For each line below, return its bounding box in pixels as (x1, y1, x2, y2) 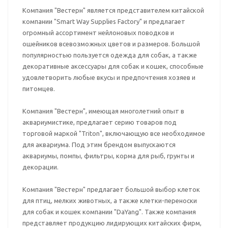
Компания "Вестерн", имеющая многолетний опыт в (22, 107, 184, 115)
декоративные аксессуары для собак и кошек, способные (22, 63, 204, 70)
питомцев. (22, 85, 55, 92)
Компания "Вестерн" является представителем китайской (22, 7, 204, 14)
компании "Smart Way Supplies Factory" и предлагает (22, 18, 185, 25)
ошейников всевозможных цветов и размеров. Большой (22, 40, 200, 47)
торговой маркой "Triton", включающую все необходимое (22, 130, 205, 137)
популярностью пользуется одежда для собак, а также (22, 51, 197, 59)
